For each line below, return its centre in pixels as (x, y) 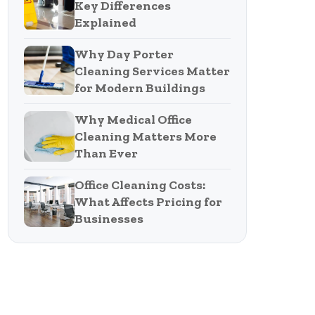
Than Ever (106, 153)
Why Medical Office (133, 120)
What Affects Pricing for (148, 202)
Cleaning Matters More (146, 136)
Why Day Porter (124, 54)
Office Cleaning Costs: (140, 185)
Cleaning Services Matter (152, 71)
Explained (105, 22)
